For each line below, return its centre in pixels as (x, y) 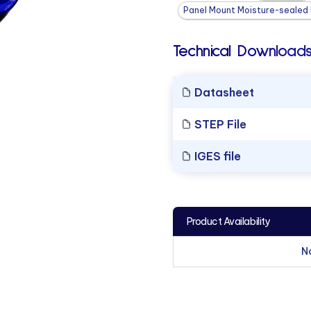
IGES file (216, 156)
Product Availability (228, 221)
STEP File (219, 124)
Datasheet (222, 92)
